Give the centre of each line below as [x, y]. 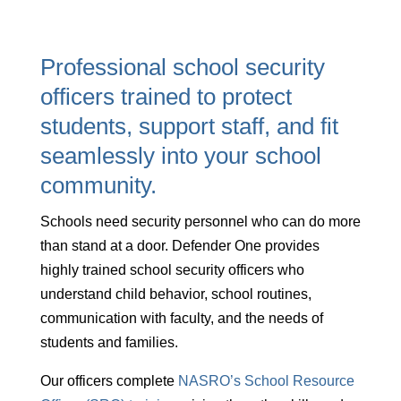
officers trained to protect [166, 96]
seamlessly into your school [180, 155]
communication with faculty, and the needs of [181, 318]
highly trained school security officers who [172, 269]
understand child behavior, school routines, [175, 294]
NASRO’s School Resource [266, 380]
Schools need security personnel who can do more [200, 221]
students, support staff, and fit [189, 126]
